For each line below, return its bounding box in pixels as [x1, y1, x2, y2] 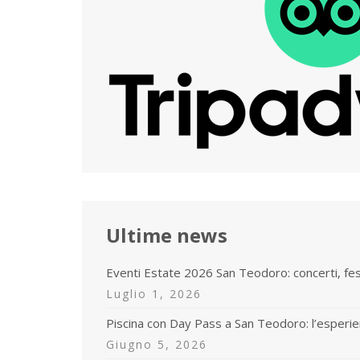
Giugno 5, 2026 [106, 337, 207, 353]
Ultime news [106, 222, 227, 249]
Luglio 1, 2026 [106, 286, 202, 302]
